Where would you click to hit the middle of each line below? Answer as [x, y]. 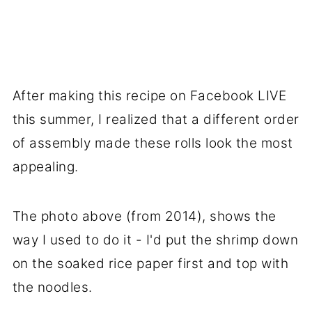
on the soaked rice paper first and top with [150, 263]
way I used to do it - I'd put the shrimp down [155, 240]
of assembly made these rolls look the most [153, 143]
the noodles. [52, 287]
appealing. [45, 166]
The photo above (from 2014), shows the [144, 216]
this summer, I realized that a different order [156, 119]
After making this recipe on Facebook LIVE [149, 95]
